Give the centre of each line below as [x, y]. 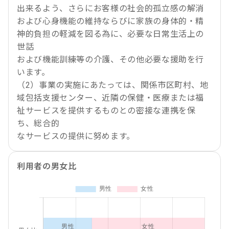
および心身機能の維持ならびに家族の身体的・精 [111, 21]
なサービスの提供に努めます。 [76, 136]
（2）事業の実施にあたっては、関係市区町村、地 [113, 85]
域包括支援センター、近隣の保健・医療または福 [111, 98]
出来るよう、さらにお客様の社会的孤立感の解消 [111, 8]
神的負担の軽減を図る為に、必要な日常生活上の [111, 34]
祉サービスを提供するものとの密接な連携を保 [106, 111]
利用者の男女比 [47, 166]
